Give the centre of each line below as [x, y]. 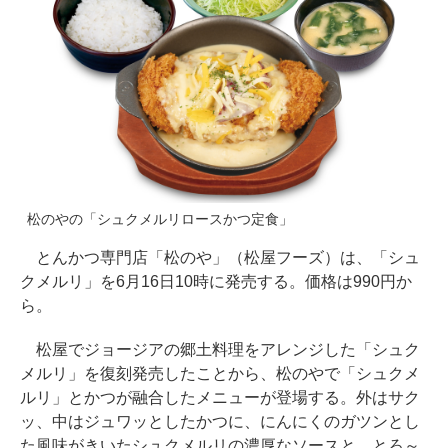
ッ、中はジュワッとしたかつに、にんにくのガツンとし [220, 422]
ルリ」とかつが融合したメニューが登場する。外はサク [220, 398]
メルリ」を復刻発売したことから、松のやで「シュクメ [220, 374]
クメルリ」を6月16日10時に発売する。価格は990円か [216, 282]
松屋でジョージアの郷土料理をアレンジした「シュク [220, 350]
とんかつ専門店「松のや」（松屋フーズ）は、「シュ [220, 258]
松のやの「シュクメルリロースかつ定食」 [160, 219]
